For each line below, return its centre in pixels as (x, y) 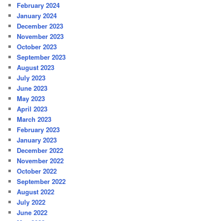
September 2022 (41, 182)
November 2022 (40, 161)
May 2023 (31, 99)
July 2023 (31, 78)
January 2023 (37, 140)
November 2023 (40, 37)
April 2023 (32, 109)
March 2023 (34, 119)
